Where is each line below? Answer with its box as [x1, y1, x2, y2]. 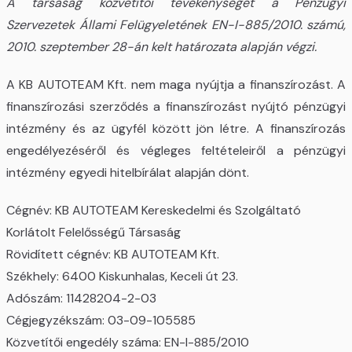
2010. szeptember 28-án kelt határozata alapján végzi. [6, 38, 317, 55]
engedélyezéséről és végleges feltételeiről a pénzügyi [6, 141, 346, 159]
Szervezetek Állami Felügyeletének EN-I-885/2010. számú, [6, 16, 346, 33]
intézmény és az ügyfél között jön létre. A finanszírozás [6, 119, 346, 137]
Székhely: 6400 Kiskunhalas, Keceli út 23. [6, 267, 238, 284]
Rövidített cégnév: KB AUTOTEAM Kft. [6, 245, 219, 262]
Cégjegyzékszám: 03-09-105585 [6, 311, 196, 328]
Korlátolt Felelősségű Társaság [6, 223, 181, 240]
